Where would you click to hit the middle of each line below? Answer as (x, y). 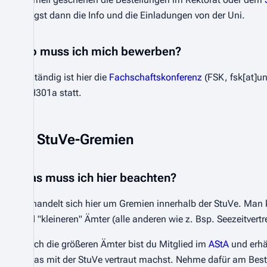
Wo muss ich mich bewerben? (100, 51)
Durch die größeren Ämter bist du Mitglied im (114, 244)
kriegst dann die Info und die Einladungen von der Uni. (132, 15)
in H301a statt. (50, 93)
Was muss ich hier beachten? (98, 178)
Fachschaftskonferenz (156, 77)
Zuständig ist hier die (64, 77)
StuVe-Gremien (86, 139)
